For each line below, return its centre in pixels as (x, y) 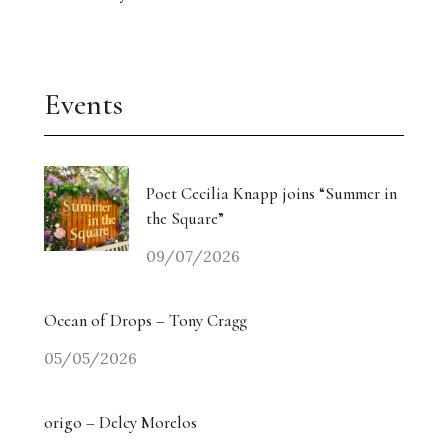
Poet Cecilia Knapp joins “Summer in (271, 194)
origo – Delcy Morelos (120, 423)
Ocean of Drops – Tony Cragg (145, 321)
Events (83, 105)
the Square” (185, 219)
